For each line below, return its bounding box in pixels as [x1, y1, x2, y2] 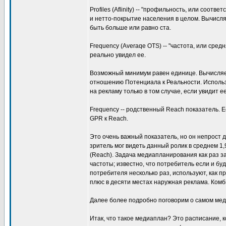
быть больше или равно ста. [90, 24, 171, 31]
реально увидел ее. [90, 51, 146, 59]
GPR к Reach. [90, 115, 128, 122]
